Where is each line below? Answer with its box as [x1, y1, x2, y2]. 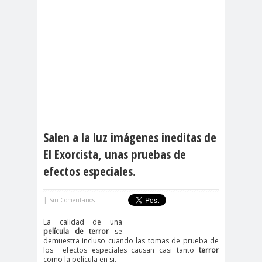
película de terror [43, 226, 109, 236]
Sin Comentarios [49, 196, 95, 204]
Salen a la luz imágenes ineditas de [43, 129, 216, 146]
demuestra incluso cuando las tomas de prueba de [43, 236, 219, 246]
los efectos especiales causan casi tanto [43, 245, 195, 255]
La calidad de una [43, 217, 122, 227]
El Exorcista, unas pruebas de [43, 146, 186, 163]
